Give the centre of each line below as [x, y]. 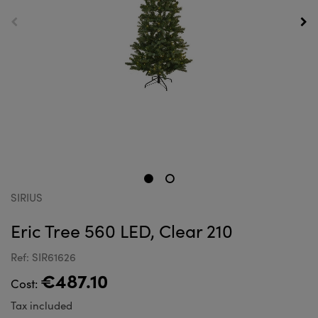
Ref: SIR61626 [43, 257]
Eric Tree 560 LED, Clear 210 [122, 231]
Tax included [42, 305]
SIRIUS [27, 197]
